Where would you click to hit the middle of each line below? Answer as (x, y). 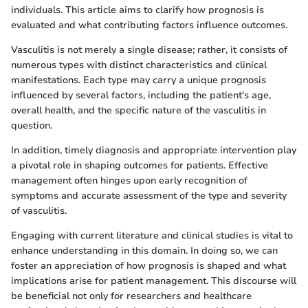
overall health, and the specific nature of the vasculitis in (139, 110)
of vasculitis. (39, 210)
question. (32, 125)
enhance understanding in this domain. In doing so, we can (144, 250)
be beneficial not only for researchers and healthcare (131, 296)
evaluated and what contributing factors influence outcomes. (149, 25)
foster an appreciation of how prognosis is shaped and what (148, 265)
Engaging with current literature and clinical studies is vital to (152, 235)
